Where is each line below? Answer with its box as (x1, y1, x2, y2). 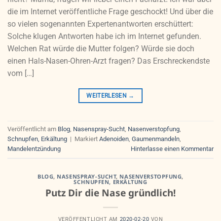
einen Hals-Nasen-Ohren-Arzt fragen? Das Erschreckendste (7, 56, 210, 66)
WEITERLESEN (86, 92, 129, 99)
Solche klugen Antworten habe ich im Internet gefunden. (7, 31, 201, 41)
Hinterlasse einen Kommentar (131, 145, 214, 152)
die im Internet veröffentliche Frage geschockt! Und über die (7, 6, 213, 16)
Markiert (74, 135, 99, 143)
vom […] (7, 68, 34, 78)
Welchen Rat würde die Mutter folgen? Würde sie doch (7, 43, 194, 53)
